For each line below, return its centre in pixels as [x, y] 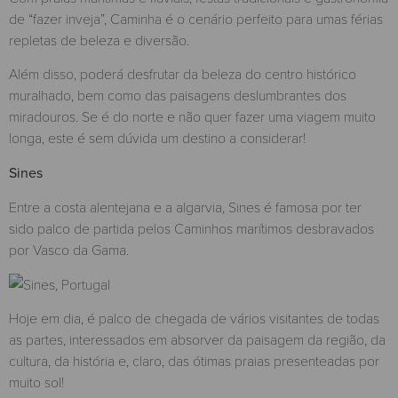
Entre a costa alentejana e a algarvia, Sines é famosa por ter [185, 207]
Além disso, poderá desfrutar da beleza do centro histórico [183, 74]
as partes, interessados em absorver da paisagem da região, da [197, 338]
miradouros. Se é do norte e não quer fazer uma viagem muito [192, 116]
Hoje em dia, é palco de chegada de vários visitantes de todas [194, 317]
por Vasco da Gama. [69, 250]
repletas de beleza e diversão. [101, 39]
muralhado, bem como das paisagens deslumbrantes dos [178, 95]
